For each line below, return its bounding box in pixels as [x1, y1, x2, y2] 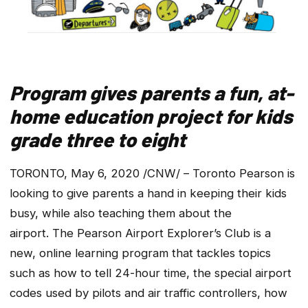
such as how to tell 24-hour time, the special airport [10, 265, 291, 280]
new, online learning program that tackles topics [10, 245, 271, 260]
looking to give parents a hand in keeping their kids [10, 186, 287, 200]
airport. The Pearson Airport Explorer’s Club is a [10, 225, 271, 240]
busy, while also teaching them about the [10, 206, 232, 220]
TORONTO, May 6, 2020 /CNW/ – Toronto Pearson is [10, 166, 295, 180]
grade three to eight [10, 127, 186, 152]
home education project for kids [10, 104, 293, 129]
